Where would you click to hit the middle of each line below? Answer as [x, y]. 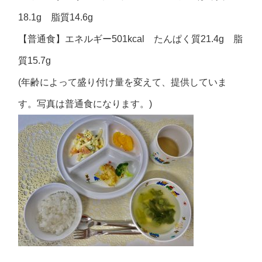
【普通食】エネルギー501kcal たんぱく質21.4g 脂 [131, 39]
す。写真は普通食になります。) [85, 104]
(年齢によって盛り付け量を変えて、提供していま [123, 82]
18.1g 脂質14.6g [56, 17]
